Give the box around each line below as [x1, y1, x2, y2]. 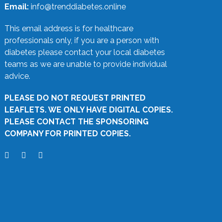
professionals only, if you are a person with [4, 35, 159, 45]
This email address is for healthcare [4, 23, 133, 33]
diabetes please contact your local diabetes [4, 47, 165, 57]
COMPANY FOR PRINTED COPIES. [4, 128, 131, 138]
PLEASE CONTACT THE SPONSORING [4, 116, 149, 126]
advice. [4, 71, 30, 81]
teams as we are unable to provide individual [4, 59, 167, 69]
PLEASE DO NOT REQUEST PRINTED [4, 93, 146, 103]
